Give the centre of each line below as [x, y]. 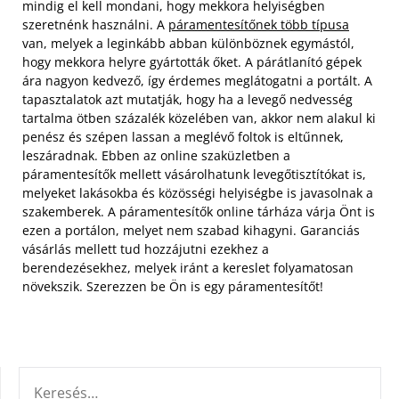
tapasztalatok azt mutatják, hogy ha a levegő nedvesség [187, 100]
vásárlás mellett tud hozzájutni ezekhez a [146, 249]
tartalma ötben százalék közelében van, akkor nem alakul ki [199, 118]
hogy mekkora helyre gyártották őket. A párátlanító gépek [192, 62]
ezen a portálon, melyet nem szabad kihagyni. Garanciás [191, 231]
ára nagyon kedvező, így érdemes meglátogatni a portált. [193, 81]
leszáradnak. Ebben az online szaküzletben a [156, 156]
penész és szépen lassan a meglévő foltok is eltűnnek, [183, 137]
